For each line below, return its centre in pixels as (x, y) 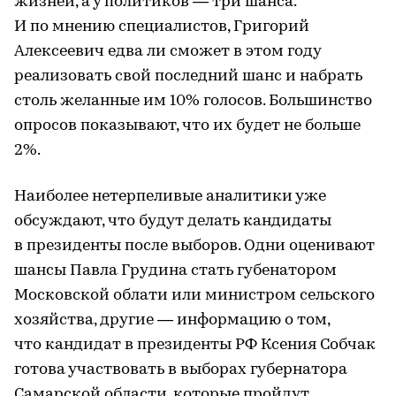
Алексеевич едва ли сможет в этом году (168, 51)
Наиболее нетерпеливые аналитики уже (170, 196)
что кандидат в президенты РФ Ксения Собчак (195, 345)
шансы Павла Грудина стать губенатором (175, 270)
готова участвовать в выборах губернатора (181, 369)
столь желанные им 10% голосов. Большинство (193, 101)
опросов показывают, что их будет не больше (187, 126)
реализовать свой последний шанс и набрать (188, 76)
